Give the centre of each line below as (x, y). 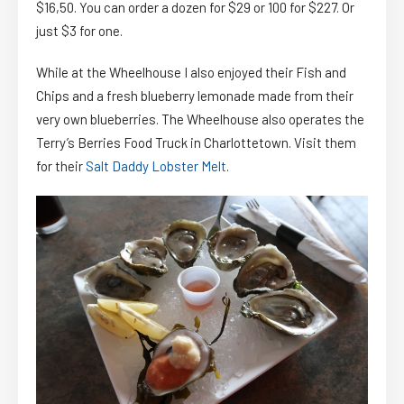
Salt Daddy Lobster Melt (156, 165)
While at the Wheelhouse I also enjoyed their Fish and (191, 72)
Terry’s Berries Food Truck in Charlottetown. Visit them (196, 142)
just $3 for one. (79, 30)
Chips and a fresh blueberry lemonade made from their (195, 95)
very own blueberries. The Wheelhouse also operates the (200, 119)
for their (61, 165)
